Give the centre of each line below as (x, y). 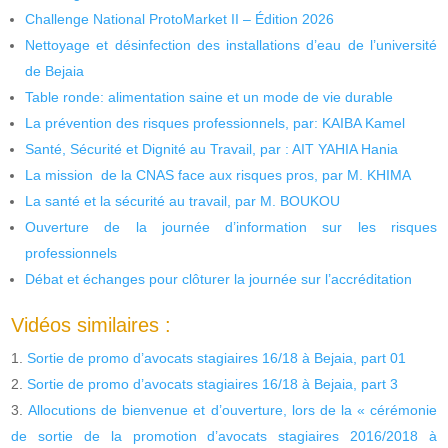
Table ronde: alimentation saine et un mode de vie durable (209, 96)
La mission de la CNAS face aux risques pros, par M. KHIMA (218, 174)
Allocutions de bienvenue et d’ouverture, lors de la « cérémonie (232, 409)
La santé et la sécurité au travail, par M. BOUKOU (183, 200)
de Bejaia (55, 70)
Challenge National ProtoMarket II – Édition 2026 (180, 18)
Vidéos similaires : (91, 324)
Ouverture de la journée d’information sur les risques (231, 226)
